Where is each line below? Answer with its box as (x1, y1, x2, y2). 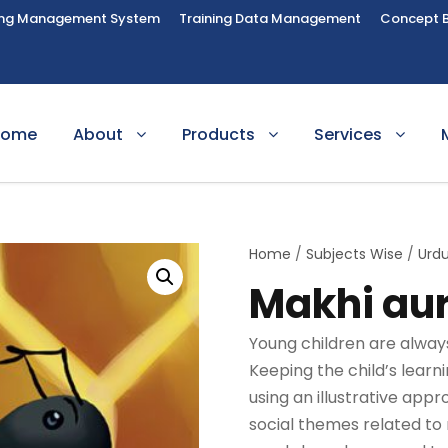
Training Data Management (179, 9, 361, 28)
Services (314, 123, 382, 146)
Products (182, 123, 255, 146)
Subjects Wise (306, 244, 404, 264)
